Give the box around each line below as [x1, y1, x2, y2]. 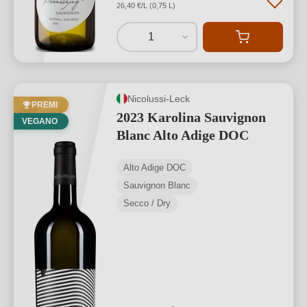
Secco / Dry [123, 198, 171, 208]
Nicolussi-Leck [127, 93, 190, 104]
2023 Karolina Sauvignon [116, 110, 266, 125]
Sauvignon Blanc [123, 180, 191, 191]
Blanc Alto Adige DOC [116, 127, 249, 143]
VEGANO [22, 116, 58, 126]
